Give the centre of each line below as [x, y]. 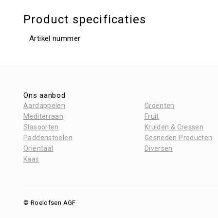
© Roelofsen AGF [50, 203]
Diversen [158, 148]
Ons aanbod [45, 95]
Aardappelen [45, 106]
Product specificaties [85, 19]
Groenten [159, 106]
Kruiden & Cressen [174, 127]
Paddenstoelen [48, 138]
